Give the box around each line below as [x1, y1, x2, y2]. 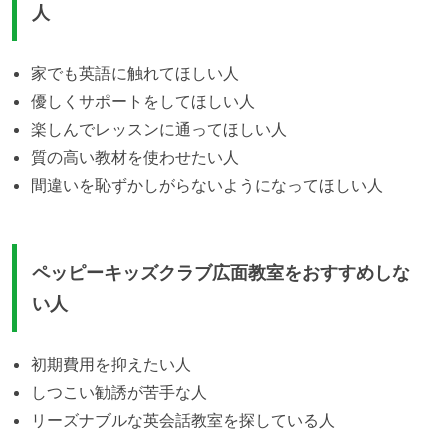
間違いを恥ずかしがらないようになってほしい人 [31, 175, 383, 196]
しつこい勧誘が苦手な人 [31, 381, 208, 402]
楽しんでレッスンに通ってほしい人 [31, 119, 287, 140]
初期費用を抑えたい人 [31, 353, 192, 374]
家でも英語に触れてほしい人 [31, 63, 239, 84]
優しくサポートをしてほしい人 [31, 91, 255, 112]
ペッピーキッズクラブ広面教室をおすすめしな [32, 261, 410, 283]
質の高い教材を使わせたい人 [31, 147, 239, 168]
